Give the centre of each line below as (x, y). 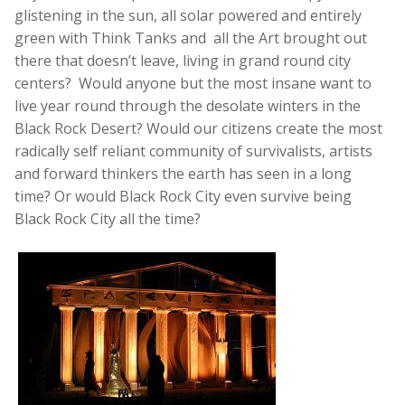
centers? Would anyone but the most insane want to (193, 84)
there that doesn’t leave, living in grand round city (183, 61)
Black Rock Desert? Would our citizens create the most (198, 129)
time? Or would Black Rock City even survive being (183, 197)
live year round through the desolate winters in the (188, 106)
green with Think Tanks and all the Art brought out (191, 38)
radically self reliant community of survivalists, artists (193, 151)
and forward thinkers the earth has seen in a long (183, 174)
